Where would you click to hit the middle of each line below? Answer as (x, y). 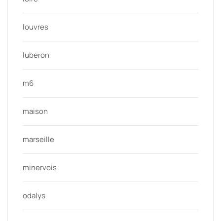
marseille (38, 140)
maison (35, 111)
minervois (40, 168)
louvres (36, 27)
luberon (36, 55)
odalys (34, 196)
